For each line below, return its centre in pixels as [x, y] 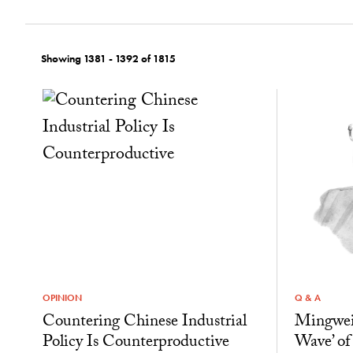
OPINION [62, 297]
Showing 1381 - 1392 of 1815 [108, 58]
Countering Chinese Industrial [144, 323]
